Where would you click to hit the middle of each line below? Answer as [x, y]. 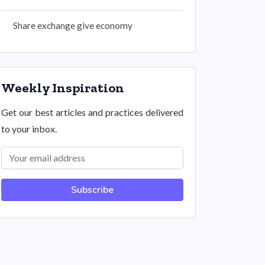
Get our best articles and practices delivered [92, 112]
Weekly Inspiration [63, 88]
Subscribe [92, 190]
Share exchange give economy [73, 25]
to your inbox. [29, 129]
